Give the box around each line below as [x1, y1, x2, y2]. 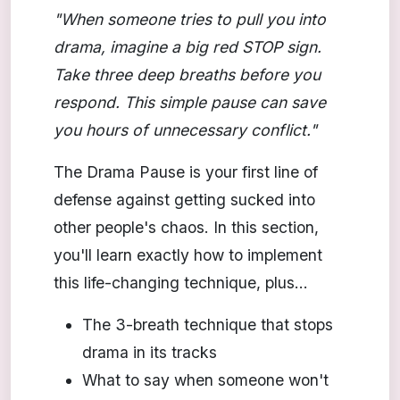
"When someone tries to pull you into [54, 9, 326, 29]
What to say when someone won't [82, 370, 329, 389]
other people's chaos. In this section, [54, 217, 319, 237]
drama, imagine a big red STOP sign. [54, 37, 321, 56]
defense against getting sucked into [54, 189, 315, 209]
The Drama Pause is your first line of [54, 162, 318, 181]
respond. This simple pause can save [54, 92, 326, 112]
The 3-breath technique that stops [82, 314, 333, 334]
